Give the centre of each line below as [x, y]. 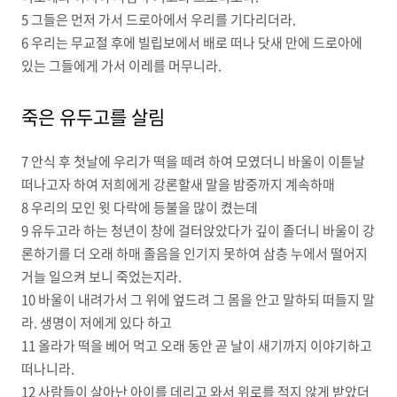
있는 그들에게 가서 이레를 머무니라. [121, 66]
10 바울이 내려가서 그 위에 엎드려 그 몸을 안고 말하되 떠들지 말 [198, 300]
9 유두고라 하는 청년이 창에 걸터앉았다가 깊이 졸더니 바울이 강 [198, 230]
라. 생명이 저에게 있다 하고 [97, 323]
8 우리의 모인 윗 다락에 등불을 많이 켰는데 [140, 207]
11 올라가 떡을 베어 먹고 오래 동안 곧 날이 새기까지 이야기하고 [197, 346]
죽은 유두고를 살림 [93, 117]
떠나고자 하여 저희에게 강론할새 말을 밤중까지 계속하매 [178, 184]
